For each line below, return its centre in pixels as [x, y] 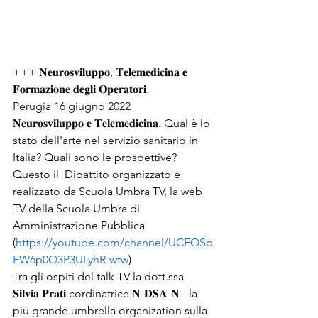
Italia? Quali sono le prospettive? [95, 157]
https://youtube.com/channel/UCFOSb [114, 242]
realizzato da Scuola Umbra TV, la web [109, 191]
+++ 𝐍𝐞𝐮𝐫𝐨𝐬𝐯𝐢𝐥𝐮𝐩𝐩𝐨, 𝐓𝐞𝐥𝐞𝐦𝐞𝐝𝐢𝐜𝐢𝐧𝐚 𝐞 [102, 72]
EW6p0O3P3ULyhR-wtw [71, 259]
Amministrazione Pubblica [79, 225]
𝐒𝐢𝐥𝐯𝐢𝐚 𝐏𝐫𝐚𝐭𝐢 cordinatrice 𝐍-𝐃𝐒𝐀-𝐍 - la [106, 294]
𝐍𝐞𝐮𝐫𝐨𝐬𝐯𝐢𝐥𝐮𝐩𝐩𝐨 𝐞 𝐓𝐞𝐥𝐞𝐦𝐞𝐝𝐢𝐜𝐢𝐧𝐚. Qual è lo [113, 123]
